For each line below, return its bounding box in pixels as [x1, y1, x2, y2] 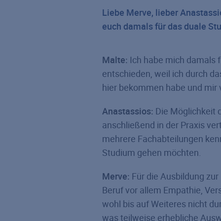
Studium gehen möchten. [102, 146, 201, 158]
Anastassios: [102, 105, 153, 117]
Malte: [102, 53, 128, 66]
